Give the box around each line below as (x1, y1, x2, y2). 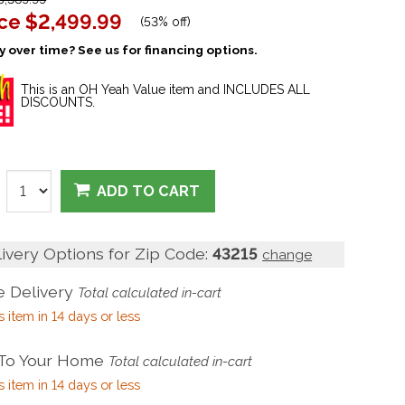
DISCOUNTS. (21, 94, 96, 109)
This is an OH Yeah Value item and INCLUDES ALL (21, 81, 311, 97)
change (262, 247, 313, 264)
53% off (144, 14, 188, 29)
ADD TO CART (97, 183, 201, 201)
